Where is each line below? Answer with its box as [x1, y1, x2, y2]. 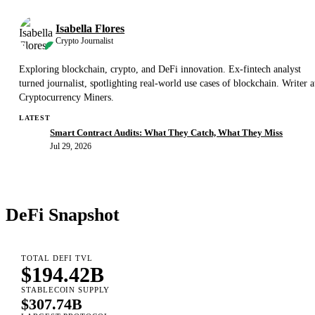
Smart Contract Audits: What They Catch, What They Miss [50, 127, 283, 139]
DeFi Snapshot [6, 204, 120, 225]
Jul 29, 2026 [50, 142, 92, 151]
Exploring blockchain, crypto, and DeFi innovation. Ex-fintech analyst [19, 63, 302, 75]
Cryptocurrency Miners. [19, 91, 115, 103]
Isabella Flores [56, 22, 125, 34]
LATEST [19, 113, 51, 122]
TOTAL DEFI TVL [21, 253, 93, 262]
